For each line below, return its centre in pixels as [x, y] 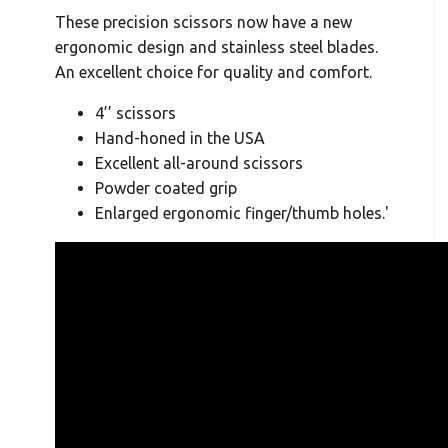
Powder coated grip [166, 188]
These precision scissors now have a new [203, 22]
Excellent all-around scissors [199, 163]
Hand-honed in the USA [180, 138]
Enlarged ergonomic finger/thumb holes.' [242, 213]
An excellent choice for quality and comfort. [213, 72]
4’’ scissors [135, 113]
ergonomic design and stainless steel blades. [216, 47]
